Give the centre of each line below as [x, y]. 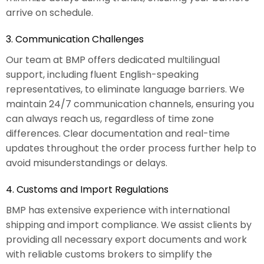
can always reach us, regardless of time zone [110, 118]
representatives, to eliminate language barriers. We [125, 89]
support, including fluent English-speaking [102, 74]
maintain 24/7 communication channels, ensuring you [130, 104]
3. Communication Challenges [75, 39]
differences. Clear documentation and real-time [118, 133]
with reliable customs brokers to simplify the [109, 254]
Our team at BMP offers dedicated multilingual [113, 60]
